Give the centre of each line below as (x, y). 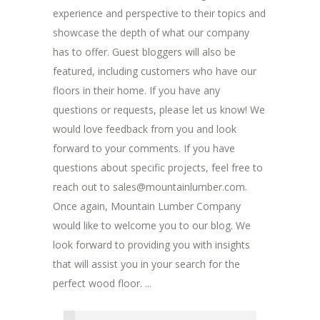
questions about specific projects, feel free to (158, 168)
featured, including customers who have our (155, 71)
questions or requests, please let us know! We (159, 110)
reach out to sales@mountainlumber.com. (150, 187)
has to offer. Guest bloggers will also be (144, 52)
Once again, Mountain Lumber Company (147, 206)
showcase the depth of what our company (151, 33)
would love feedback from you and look (145, 129)
